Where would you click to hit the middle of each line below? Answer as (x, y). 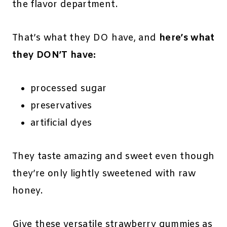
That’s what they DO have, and (86, 38)
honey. (28, 191)
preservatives (61, 106)
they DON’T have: (54, 55)
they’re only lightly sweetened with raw (104, 174)
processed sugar (69, 89)
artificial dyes (61, 123)
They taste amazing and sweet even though (113, 157)
